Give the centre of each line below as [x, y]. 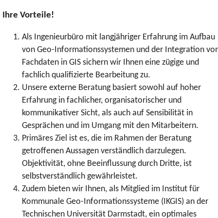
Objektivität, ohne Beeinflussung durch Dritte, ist [107, 163]
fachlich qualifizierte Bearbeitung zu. [86, 75]
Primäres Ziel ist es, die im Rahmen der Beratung [107, 138]
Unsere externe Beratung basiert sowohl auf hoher [111, 88]
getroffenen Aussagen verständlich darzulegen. [104, 151]
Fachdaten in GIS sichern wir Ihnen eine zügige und [110, 62]
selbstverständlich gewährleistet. [80, 176]
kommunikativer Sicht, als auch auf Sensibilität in [107, 113]
